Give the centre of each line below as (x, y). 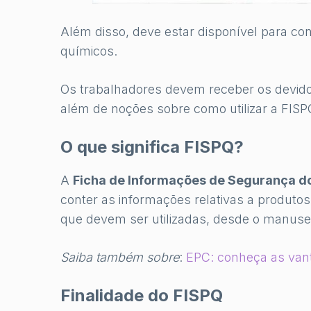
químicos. (89, 51)
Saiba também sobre (120, 258)
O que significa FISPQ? (152, 147)
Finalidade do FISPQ (142, 296)
